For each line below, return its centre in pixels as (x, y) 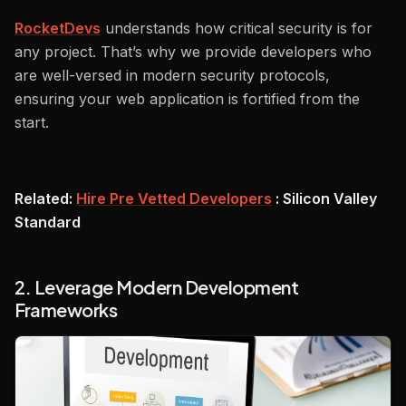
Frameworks (66, 310)
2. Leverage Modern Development (156, 287)
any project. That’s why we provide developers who (193, 52)
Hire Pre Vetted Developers (174, 199)
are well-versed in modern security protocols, (172, 76)
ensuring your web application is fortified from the (187, 99)
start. (32, 123)
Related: (45, 199)
